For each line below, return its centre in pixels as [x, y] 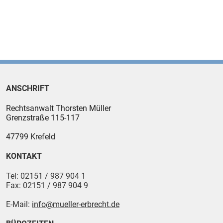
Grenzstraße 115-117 [43, 118]
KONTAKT [24, 156]
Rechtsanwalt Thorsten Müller [58, 108]
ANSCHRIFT [28, 88]
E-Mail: [19, 204]
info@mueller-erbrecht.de [76, 204]
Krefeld [43, 137]
